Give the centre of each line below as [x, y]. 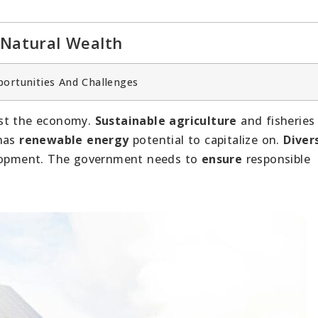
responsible [276, 159]
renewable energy [74, 139]
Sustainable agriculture [166, 120]
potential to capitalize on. [206, 139]
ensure [222, 159]
